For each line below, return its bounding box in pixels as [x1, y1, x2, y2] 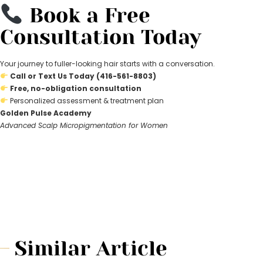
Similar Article [15, 237, 167, 260]
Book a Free [23, 3, 150, 26]
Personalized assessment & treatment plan [8, 96, 164, 106]
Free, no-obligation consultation [9, 83, 141, 93]
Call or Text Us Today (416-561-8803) [9, 71, 156, 81]
